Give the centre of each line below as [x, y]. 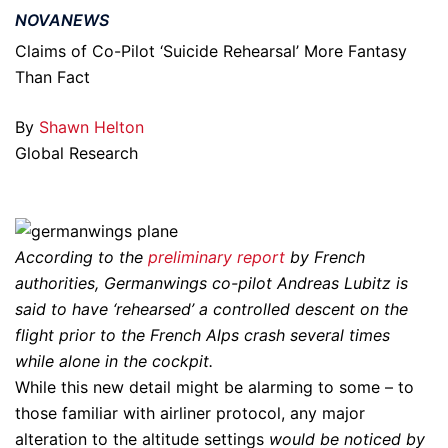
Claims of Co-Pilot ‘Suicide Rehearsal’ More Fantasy [211, 51]
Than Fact [52, 77]
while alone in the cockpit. [114, 360]
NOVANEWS [62, 20]
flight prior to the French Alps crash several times [202, 334]
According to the [81, 256]
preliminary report [216, 256]
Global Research [76, 153]
